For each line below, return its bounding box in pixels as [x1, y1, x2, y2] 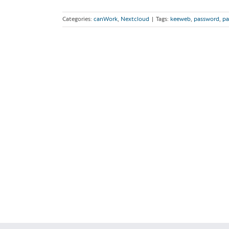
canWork [94, 17, 118, 22]
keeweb [170, 17, 191, 22]
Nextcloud [121, 17, 149, 22]
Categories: [62, 17, 94, 22]
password [194, 17, 219, 22]
